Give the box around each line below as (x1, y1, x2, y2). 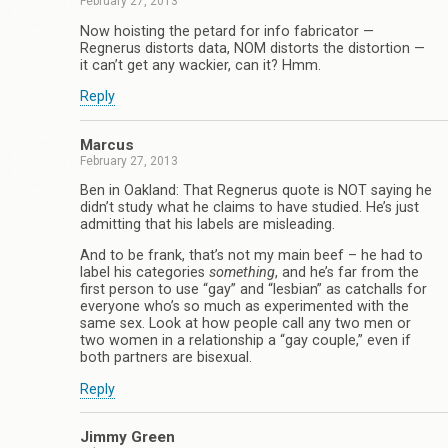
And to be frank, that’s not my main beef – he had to (80, 247, 423, 265)
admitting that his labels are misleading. (80, 216, 335, 234)
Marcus (80, 135, 134, 154)
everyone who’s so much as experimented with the (80, 298, 409, 316)
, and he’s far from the (275, 264, 419, 282)
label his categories (80, 264, 209, 282)
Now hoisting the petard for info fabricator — (80, 22, 374, 40)
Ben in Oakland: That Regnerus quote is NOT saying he (80, 182, 432, 200)
